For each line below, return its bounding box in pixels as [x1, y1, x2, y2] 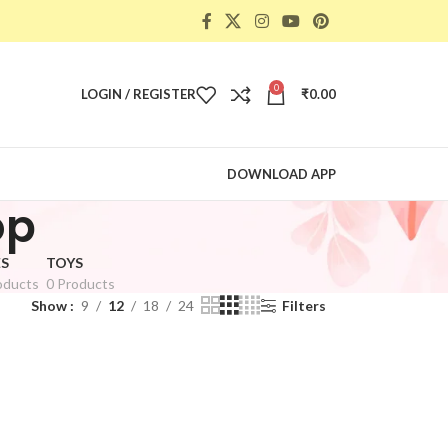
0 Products [45, 274, 115, 292]
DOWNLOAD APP [227, 165, 336, 182]
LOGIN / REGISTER [81, 86, 196, 102]
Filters [281, 296, 326, 314]
